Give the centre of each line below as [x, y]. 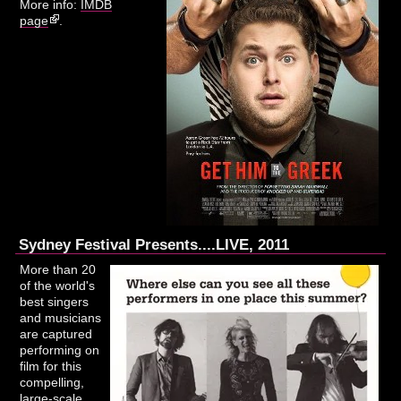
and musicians [61, 317]
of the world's [58, 285]
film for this [51, 366]
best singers [55, 301]
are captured [56, 333]
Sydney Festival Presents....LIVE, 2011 [154, 244]
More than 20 [58, 269]
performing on [60, 350]
